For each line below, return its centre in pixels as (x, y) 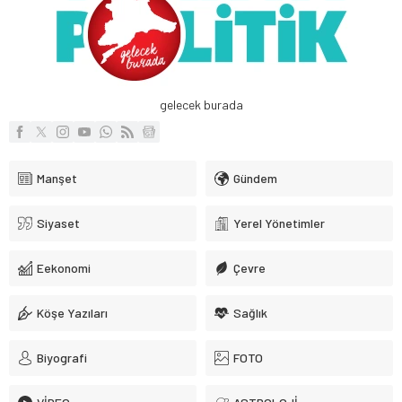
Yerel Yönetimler (279, 223)
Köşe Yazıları (72, 312)
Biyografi (62, 357)
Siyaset (58, 223)
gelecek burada (201, 104)
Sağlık (250, 312)
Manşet (57, 178)
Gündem (255, 178)
